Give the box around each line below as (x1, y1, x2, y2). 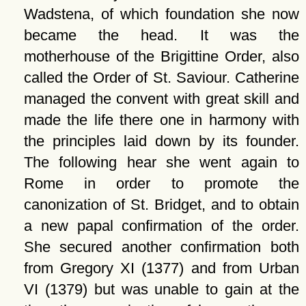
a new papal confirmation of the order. (23, 217, 299, 234)
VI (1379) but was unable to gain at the (23, 281, 299, 298)
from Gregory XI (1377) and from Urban (23, 260, 299, 277)
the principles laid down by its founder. (23, 133, 299, 150)
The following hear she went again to (23, 154, 299, 171)
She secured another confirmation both (23, 238, 299, 255)
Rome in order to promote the (23, 175, 299, 192)
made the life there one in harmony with (23, 111, 299, 128)
